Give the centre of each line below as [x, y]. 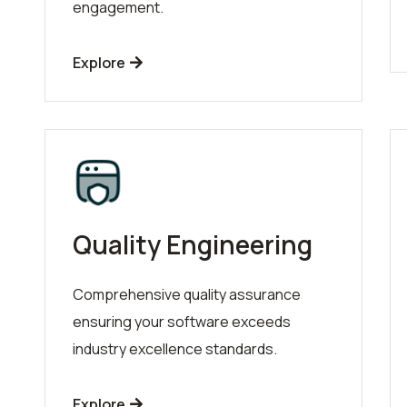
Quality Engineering [193, 244]
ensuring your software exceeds [182, 321]
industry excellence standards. [175, 348]
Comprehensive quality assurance [187, 294]
